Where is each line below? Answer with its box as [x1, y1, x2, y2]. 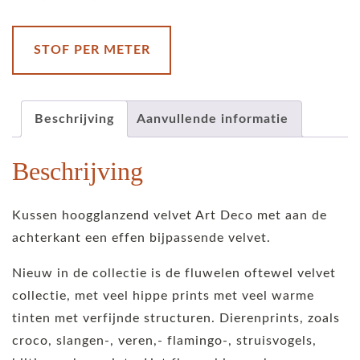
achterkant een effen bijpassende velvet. [12, 231, 271, 244]
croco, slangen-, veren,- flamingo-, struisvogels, [12, 333, 317, 347]
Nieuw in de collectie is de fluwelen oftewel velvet [12, 266, 336, 280]
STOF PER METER [33, 43, 150, 57]
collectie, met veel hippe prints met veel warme [12, 288, 314, 302]
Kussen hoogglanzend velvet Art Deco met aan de [12, 208, 327, 222]
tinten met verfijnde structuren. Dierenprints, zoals [12, 311, 340, 325]
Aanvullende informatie [137, 112, 288, 125]
